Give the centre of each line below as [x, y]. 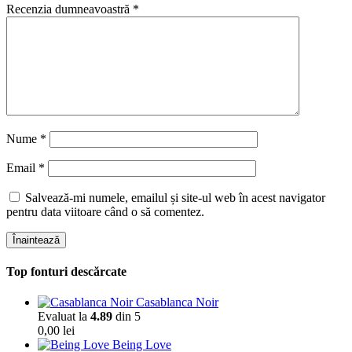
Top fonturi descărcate [66, 271]
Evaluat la [64, 317]
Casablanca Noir [177, 302]
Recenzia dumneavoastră [70, 9]
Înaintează [36, 240]
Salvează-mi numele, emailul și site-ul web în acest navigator [175, 197]
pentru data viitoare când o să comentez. [105, 211]
